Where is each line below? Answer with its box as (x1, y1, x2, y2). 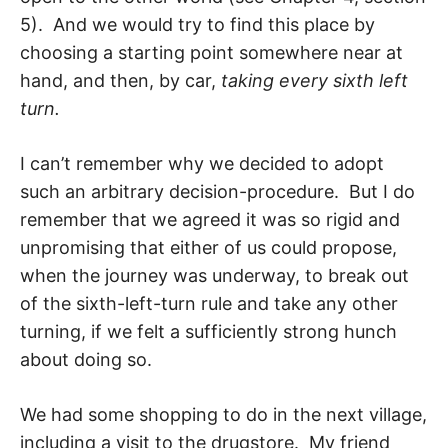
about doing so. (20, 348, 152, 370)
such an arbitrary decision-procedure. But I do (20, 180, 415, 202)
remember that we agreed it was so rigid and (20, 208, 400, 230)
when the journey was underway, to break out (20, 264, 409, 286)
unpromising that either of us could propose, (20, 236, 397, 258)
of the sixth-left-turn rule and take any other (20, 292, 398, 314)
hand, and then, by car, (20, 69, 221, 91)
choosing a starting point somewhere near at (20, 41, 403, 63)
